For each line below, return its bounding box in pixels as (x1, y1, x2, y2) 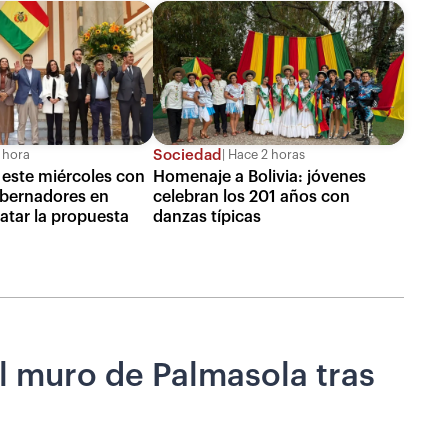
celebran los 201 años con (152, 188, 350, 205)
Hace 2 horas (224, 149, 305, 162)
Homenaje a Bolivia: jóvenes (152, 168, 366, 185)
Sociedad (152, 147, 222, 163)
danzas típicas (152, 208, 261, 225)
